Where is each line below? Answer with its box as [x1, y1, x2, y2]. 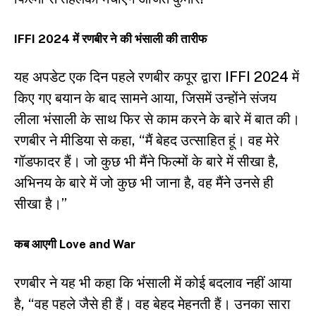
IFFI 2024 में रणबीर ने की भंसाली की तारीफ [14, 31, 207, 46]
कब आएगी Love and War [14, 237, 135, 252]
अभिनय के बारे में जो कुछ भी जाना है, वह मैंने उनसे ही [14, 174, 274, 192]
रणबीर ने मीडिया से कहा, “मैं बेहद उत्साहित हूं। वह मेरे [14, 132, 279, 150]
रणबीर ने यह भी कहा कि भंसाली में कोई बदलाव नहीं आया [14, 274, 292, 292]
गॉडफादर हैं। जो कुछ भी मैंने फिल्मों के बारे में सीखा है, [14, 153, 279, 171]
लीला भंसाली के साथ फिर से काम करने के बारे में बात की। [14, 111, 300, 128]
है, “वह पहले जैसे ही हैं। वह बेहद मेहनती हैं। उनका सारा [14, 296, 291, 313]
